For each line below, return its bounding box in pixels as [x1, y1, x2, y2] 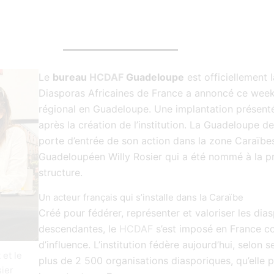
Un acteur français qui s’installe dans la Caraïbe [38, 191, 243, 203]
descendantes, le [38, 222, 119, 235]
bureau [52, 70, 89, 83]
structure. [38, 166, 83, 179]
